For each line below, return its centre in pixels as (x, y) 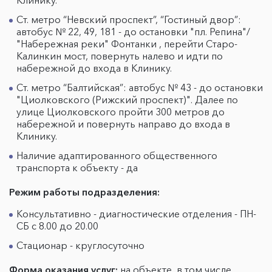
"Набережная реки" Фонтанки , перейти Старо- (127, 44)
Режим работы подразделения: (84, 192)
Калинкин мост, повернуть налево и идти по (120, 56)
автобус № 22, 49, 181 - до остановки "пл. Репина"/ (133, 32)
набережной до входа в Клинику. (94, 68)
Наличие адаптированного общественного (117, 155)
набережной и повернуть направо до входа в (123, 124)
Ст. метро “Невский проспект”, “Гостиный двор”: (129, 19)
